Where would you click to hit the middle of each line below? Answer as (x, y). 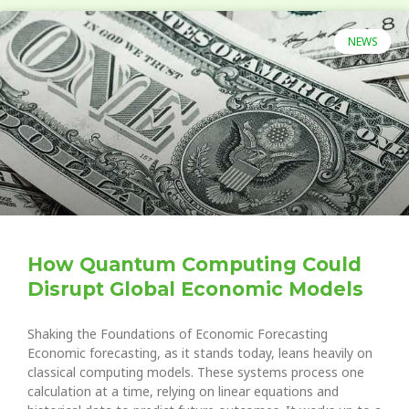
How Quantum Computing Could (194, 265)
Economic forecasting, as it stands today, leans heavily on (200, 353)
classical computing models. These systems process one (196, 372)
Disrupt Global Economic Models (195, 289)
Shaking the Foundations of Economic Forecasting (178, 334)
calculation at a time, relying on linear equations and (183, 392)
